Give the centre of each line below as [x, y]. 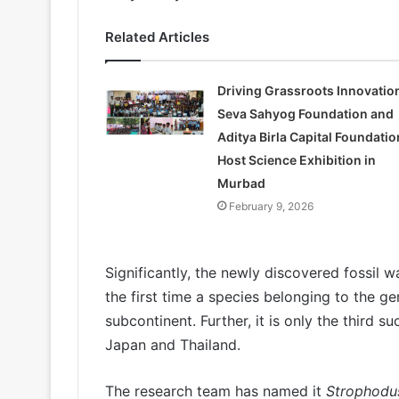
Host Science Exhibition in [296, 159]
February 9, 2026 [271, 206]
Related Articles [157, 37]
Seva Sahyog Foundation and [305, 113]
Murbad [241, 183]
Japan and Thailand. [173, 344]
